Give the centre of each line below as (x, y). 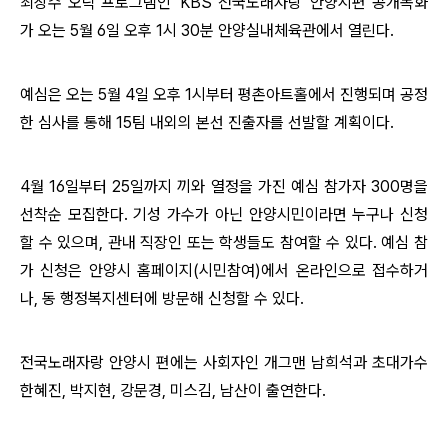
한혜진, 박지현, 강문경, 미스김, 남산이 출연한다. (173, 390)
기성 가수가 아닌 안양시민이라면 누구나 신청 (281, 214)
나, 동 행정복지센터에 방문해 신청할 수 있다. (162, 298)
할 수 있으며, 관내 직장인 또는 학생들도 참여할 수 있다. (201, 242)
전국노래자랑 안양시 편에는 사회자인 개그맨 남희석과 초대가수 (224, 362)
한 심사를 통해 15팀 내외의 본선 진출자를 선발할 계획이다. (207, 122)
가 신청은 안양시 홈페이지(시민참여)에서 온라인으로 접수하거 (224, 270)
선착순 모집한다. (77, 214)
